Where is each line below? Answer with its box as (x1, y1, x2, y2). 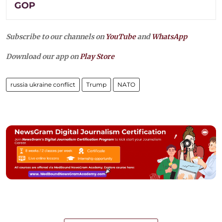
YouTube (106, 32, 136, 41)
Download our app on (6, 52, 80, 61)
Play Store (80, 52, 114, 61)
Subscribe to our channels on (6, 32, 106, 41)
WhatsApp (152, 32, 187, 41)
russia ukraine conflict (10, 80, 75, 88)
